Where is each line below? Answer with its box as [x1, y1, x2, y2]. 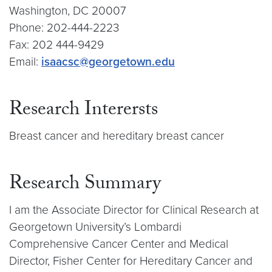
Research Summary [9, 169, 161, 202]
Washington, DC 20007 [9, 4, 129, 18]
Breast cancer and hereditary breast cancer [9, 129, 224, 143]
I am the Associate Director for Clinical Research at [9, 203, 259, 217]
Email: [9, 55, 41, 69]
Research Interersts [9, 95, 158, 127]
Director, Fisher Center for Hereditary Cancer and [9, 254, 253, 268]
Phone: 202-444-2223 [9, 21, 119, 35]
